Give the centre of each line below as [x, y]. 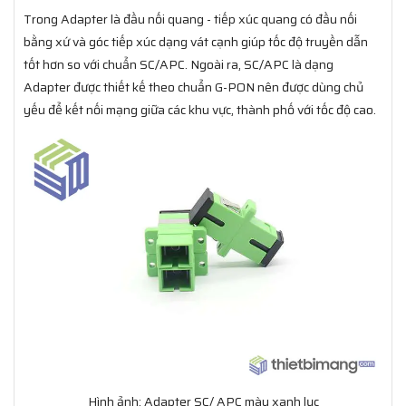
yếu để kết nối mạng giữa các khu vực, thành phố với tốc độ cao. [200, 109]
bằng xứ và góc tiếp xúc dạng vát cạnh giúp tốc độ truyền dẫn [196, 41]
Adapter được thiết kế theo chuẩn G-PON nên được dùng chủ [193, 87]
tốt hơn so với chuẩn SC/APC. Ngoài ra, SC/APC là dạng [179, 64]
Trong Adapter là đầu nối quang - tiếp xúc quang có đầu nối [190, 19]
